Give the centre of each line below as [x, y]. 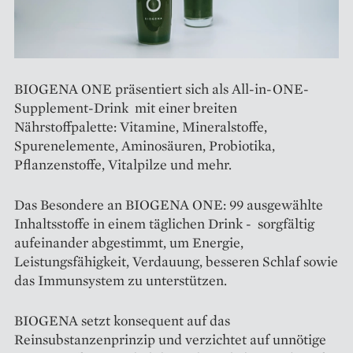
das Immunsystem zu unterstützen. [121, 280]
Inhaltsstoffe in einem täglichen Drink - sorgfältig [164, 223]
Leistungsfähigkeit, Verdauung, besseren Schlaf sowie [176, 261]
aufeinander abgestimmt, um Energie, [129, 242]
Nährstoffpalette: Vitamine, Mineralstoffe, [141, 126]
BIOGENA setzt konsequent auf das [122, 320]
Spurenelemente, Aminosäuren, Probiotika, [145, 145]
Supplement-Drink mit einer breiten [126, 107]
